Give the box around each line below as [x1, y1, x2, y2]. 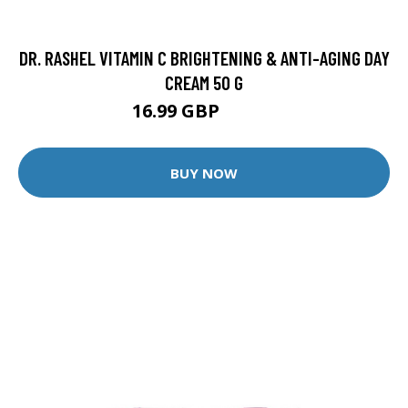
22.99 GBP [223, 106, 277, 122]
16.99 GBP [131, 98, 224, 124]
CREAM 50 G [165, 71, 243, 95]
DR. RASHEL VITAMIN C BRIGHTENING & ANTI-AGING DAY [18, 46, 390, 70]
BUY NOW [170, 163, 238, 182]
